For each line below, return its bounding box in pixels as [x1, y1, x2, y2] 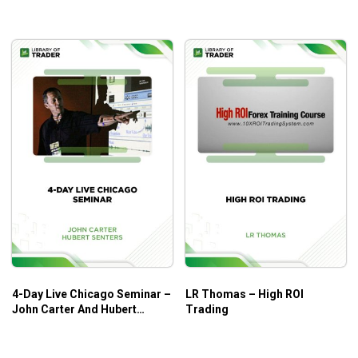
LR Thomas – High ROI [185, 288, 304, 301]
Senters [12, 318, 54, 332]
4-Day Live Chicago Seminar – [12, 288, 171, 301]
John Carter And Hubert [12, 303, 137, 316]
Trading [185, 303, 229, 316]
